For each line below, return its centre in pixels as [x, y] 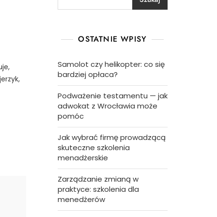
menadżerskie [83, 158]
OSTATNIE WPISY [113, 39]
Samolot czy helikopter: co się [111, 64]
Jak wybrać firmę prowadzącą [111, 137]
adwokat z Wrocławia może [107, 106]
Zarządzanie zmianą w [98, 179]
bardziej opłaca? [87, 74]
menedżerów [81, 199]
